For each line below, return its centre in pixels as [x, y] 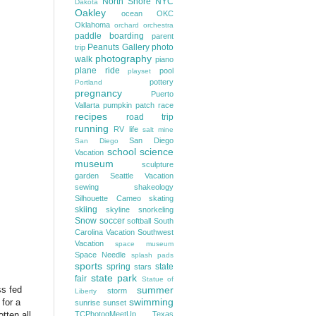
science [157, 152]
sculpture [158, 164]
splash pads [152, 255]
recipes [91, 116]
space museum [144, 244]
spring [119, 267]
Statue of [157, 279]
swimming [151, 302]
